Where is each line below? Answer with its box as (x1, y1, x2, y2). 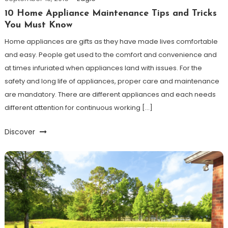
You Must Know (4, 20, 72, 31)
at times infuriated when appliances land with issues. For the (4, 63, 202, 73)
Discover (4, 127, 37, 137)
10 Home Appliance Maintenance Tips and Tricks (4, 9, 217, 19)
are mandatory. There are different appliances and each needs (4, 90, 216, 100)
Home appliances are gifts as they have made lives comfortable (4, 37, 218, 47)
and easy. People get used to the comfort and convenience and (4, 50, 217, 60)
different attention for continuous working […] (4, 103, 153, 113)
